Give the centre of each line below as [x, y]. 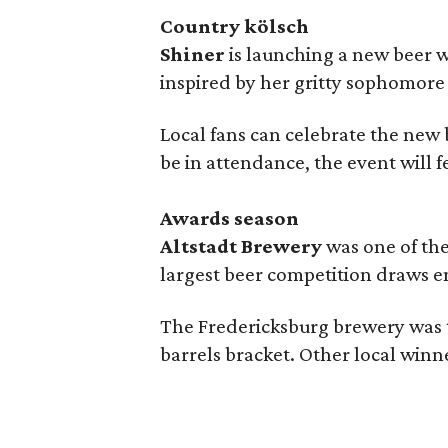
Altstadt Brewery [241, 245]
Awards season [229, 217]
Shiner [192, 53]
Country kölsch [234, 25]
